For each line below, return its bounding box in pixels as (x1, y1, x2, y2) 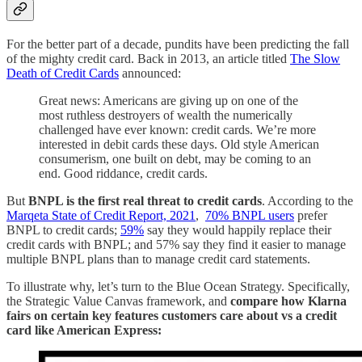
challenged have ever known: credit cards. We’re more (39, 123, 316, 137)
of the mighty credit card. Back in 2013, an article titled (6, 52, 290, 66)
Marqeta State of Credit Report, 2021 (6, 208, 196, 223)
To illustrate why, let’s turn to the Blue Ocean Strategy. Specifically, (6, 280, 350, 294)
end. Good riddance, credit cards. (39, 166, 208, 181)
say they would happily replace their (144, 223, 331, 238)
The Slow (290, 52, 340, 66)
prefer (294, 208, 327, 223)
